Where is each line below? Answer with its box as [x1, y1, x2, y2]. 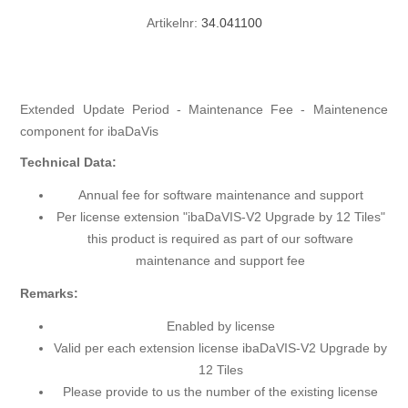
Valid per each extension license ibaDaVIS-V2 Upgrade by [54, 341, 387, 356]
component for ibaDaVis [20, 124, 159, 139]
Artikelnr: [146, 15, 198, 31]
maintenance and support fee [136, 253, 305, 269]
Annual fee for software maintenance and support [77, 188, 363, 203]
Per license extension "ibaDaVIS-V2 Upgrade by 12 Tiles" [56, 209, 385, 225]
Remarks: [20, 286, 79, 301]
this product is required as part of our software [87, 231, 353, 247]
